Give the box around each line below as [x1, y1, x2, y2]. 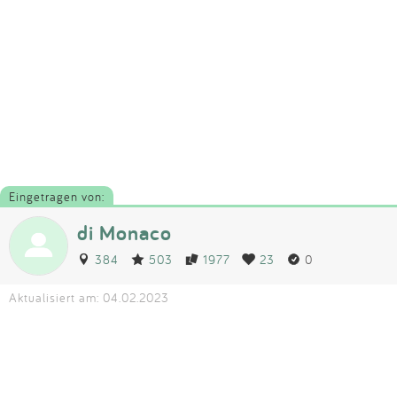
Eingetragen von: [9, 187, 105, 205]
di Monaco [77, 218, 172, 246]
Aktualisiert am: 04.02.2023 [9, 288, 169, 306]
